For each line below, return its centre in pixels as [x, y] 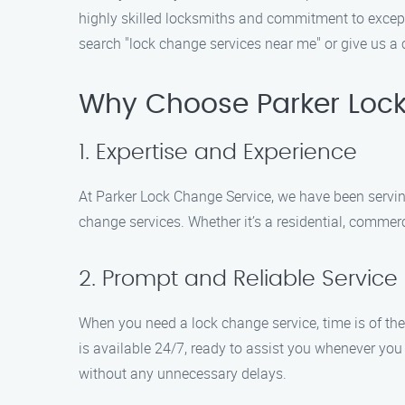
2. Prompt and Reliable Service [238, 279]
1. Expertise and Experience [218, 153]
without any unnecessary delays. [183, 373]
